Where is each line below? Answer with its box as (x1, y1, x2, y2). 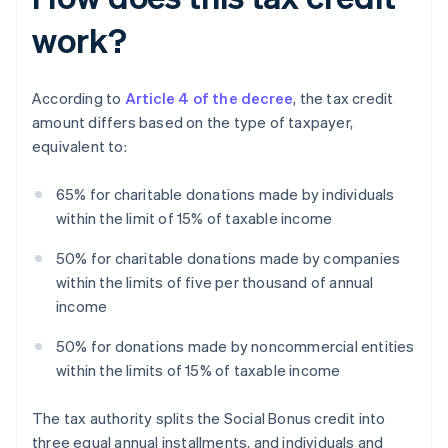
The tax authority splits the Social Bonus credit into (32, 408, 386, 429)
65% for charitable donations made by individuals (56, 184, 395, 205)
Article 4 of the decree (124, 88, 294, 109)
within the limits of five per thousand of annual (56, 272, 374, 293)
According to (32, 88, 125, 109)
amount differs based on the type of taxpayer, (32, 112, 354, 133)
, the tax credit (293, 88, 394, 109)
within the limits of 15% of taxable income (56, 360, 341, 381)
